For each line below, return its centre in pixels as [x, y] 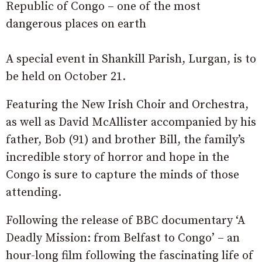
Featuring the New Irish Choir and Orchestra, [127, 105]
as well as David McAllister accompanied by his [131, 122]
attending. [34, 192]
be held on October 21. [66, 77]
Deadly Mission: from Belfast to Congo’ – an [123, 238]
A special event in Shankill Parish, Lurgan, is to [131, 59]
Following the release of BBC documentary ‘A [125, 220]
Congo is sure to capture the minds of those [123, 175]
